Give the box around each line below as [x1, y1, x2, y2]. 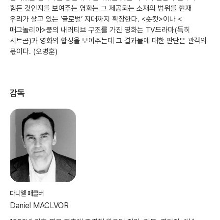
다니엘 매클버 [10, 189, 44, 198]
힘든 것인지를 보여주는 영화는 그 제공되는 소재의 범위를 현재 [10, 4, 192, 13]
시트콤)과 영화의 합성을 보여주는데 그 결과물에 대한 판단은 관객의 [10, 36, 207, 46]
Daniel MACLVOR [10, 201, 69, 211]
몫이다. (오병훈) [10, 47, 57, 56]
